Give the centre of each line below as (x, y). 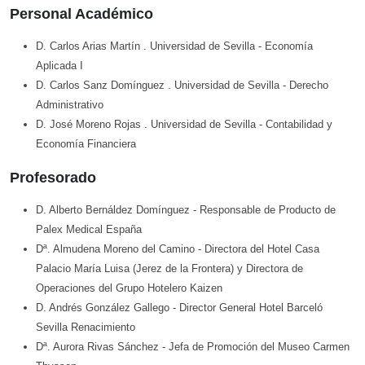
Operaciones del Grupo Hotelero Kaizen (129, 288)
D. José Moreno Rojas (90, 125)
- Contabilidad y (296, 125)
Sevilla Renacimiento (86, 328)
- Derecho (306, 86)
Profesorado (53, 178)
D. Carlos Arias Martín (90, 46)
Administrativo (70, 105)
